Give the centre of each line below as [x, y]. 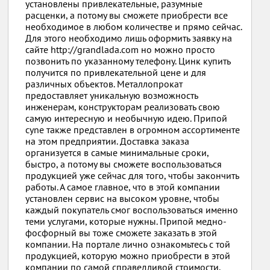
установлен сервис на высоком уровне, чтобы [123, 198]
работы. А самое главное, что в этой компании [123, 187]
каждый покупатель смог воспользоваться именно [132, 210]
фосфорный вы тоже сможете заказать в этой [121, 233]
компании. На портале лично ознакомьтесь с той [128, 244]
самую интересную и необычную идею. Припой [127, 118]
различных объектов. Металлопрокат [104, 84]
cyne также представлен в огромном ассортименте [133, 130]
